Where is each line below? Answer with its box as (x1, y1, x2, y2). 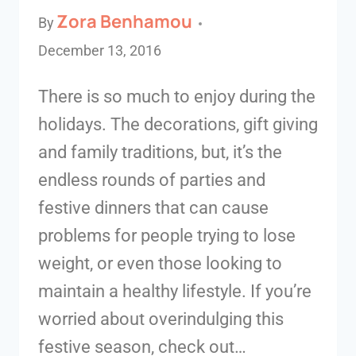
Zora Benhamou (56, 10, 193, 34)
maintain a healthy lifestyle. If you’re (38, 281, 311, 302)
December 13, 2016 (38, 43, 161, 60)
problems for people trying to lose (38, 226, 296, 246)
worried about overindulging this (38, 309, 284, 330)
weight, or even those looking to (38, 253, 282, 274)
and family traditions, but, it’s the (38, 142, 282, 163)
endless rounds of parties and (38, 170, 265, 191)
